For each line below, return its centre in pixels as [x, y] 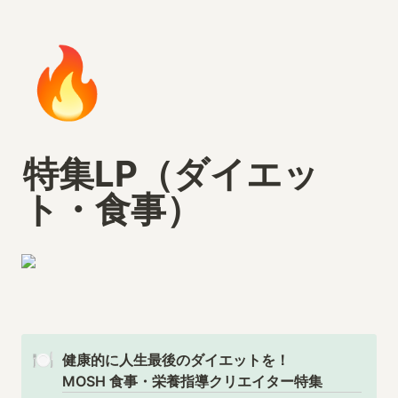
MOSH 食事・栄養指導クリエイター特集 [193, 381]
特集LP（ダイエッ [171, 174]
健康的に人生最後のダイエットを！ [176, 360]
